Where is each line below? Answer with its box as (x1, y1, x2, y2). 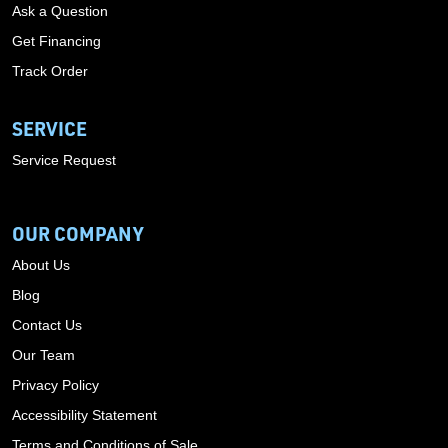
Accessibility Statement (12, 407, 157, 423)
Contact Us (12, 317, 82, 333)
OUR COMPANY (12, 221, 143, 246)
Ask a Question (12, 3, 108, 19)
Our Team (12, 347, 75, 363)
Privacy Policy (12, 377, 99, 393)
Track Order (12, 63, 88, 79)
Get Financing (12, 33, 101, 49)
